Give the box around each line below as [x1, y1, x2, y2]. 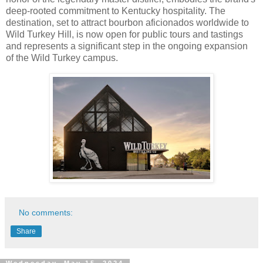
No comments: [19, 207, 73, 217]
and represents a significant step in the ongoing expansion [6, 41, 248, 51]
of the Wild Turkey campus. [6, 52, 118, 63]
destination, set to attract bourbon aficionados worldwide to [6, 17, 249, 28]
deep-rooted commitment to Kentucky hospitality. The [6, 5, 225, 16]
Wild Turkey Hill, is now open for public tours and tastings [6, 29, 243, 39]
